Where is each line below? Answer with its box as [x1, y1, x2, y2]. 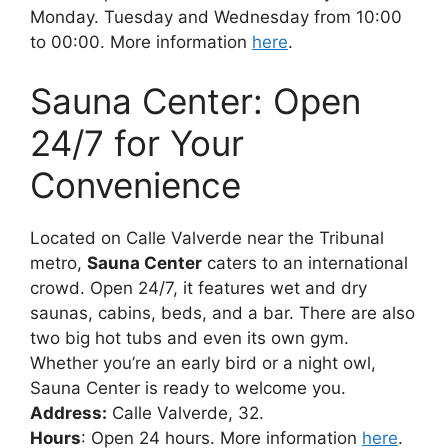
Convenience [30, 164, 241, 207]
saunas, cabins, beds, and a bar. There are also [30, 303, 415, 324]
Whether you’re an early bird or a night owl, [30, 353, 376, 374]
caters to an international [202, 253, 408, 274]
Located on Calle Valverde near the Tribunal [30, 228, 384, 249]
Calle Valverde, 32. [107, 403, 264, 424]
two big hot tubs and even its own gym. [30, 328, 349, 349]
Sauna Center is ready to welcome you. [30, 378, 346, 399]
